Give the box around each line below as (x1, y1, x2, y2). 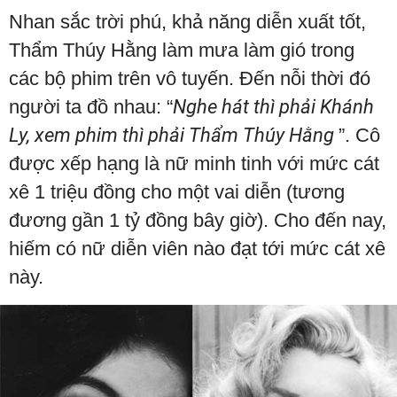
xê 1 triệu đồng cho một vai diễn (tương (9, 180, 345, 203)
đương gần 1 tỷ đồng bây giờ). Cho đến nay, (9, 208, 386, 231)
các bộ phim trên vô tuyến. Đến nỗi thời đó (9, 66, 370, 90)
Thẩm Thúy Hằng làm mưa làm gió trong (9, 38, 354, 61)
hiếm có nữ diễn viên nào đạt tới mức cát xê (9, 237, 385, 260)
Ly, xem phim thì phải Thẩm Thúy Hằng (9, 123, 339, 146)
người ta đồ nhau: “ (9, 95, 173, 118)
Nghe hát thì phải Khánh (173, 95, 374, 118)
